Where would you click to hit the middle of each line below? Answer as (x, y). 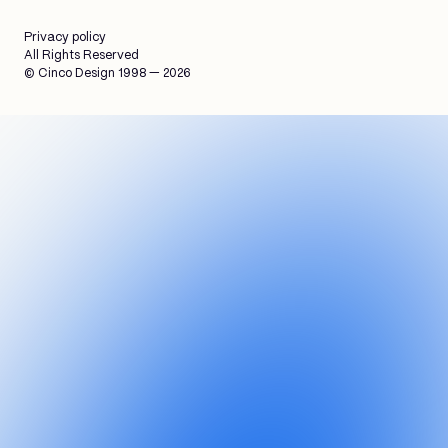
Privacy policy (65, 38)
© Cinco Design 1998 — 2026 (107, 74)
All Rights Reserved (81, 56)
